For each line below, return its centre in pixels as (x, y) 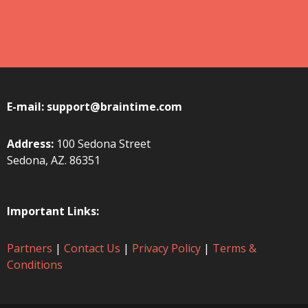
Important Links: (53, 211)
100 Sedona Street (103, 144)
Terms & (234, 248)
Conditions (35, 265)
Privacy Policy (166, 248)
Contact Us (92, 248)
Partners (30, 248)
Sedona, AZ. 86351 (54, 160)
